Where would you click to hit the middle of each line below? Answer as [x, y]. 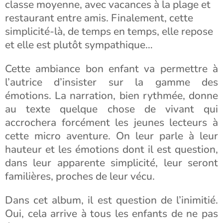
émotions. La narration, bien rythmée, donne [111, 96]
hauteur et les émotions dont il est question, [111, 149]
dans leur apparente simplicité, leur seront [111, 163]
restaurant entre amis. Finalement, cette [99, 18]
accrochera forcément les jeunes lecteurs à [111, 122]
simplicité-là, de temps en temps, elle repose [109, 31]
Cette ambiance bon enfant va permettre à [111, 69]
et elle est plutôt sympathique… [79, 45]
